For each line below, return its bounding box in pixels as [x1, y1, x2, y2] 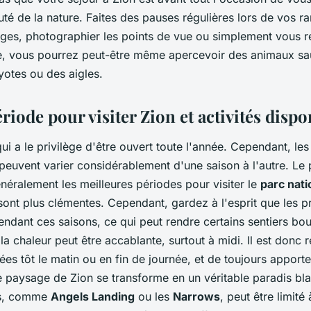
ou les [135, 289, 173, 303]
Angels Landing [51, 289, 135, 303]
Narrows [173, 289, 220, 303]
